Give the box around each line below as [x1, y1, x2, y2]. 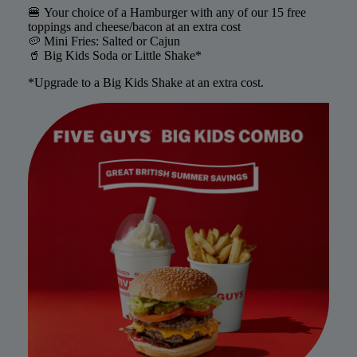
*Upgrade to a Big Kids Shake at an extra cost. [27, 76, 264, 89]
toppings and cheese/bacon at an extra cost [27, 20, 241, 33]
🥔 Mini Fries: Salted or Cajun [27, 34, 180, 48]
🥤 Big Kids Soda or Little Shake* [27, 49, 202, 62]
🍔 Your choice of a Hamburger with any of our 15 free [27, 6, 306, 19]
